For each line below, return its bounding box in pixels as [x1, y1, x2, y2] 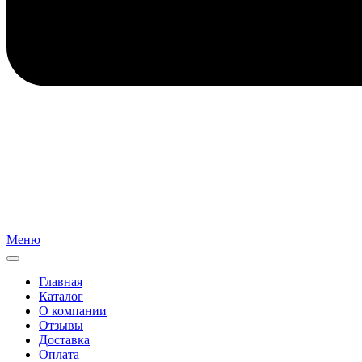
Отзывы [39, 318, 83, 332]
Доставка [39, 332, 90, 347]
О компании [39, 303, 107, 318]
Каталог [39, 288, 83, 303]
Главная [39, 274, 82, 288]
